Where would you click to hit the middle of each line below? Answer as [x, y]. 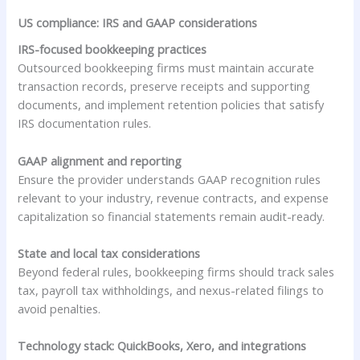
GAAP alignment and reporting [100, 160]
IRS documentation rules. [85, 123]
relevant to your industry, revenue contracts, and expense [174, 197]
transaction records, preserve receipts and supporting [164, 86]
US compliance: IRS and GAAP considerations [138, 23]
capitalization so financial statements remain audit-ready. [172, 216]
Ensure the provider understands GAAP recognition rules [170, 179]
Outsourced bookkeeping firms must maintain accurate [166, 68]
